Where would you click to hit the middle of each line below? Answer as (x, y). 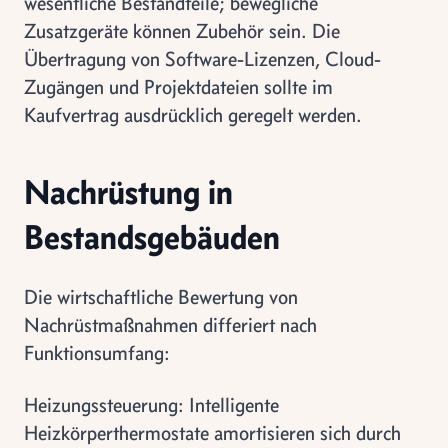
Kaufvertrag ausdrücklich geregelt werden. (193, 114)
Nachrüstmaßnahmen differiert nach (170, 324)
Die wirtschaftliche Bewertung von (161, 296)
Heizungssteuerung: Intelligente (151, 404)
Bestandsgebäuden (152, 236)
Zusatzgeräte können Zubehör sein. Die (182, 30)
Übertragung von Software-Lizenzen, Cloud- (202, 58)
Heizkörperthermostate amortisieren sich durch (212, 432)
